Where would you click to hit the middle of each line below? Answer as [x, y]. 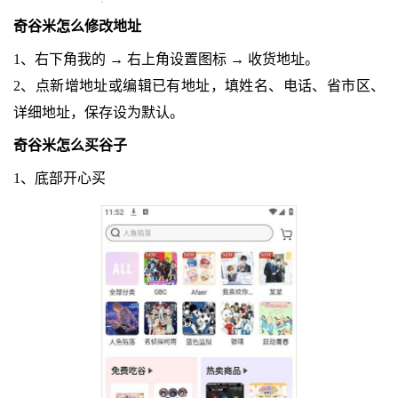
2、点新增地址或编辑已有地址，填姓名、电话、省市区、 [199, 86]
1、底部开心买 [59, 179]
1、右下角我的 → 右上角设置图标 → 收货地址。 [166, 60]
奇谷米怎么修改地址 [77, 27]
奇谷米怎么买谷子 [70, 146]
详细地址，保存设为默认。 [98, 113]
